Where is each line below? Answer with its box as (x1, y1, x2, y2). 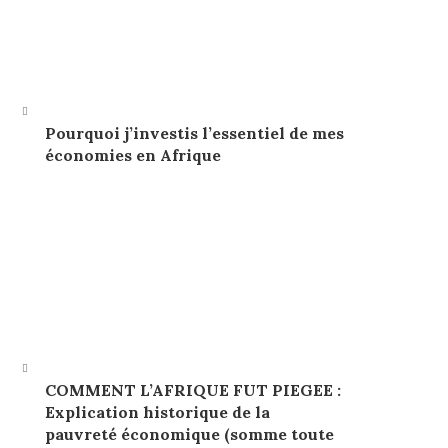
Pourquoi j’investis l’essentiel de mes (44, 123, 344, 144)
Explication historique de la (44, 401, 270, 422)
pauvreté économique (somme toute (44, 423, 334, 444)
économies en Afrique (44, 145, 221, 166)
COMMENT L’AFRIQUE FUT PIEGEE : (44, 379, 341, 400)
